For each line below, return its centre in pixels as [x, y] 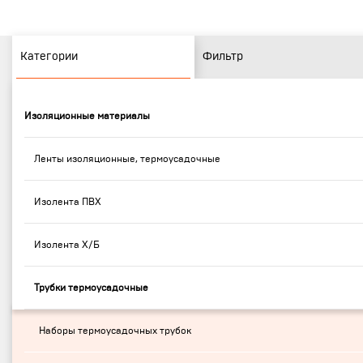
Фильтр [223, 57]
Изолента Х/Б [67, 245]
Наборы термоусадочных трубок [115, 331]
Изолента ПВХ [68, 202]
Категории [49, 57]
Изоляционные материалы [87, 116]
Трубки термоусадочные [91, 288]
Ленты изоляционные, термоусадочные [127, 159]
